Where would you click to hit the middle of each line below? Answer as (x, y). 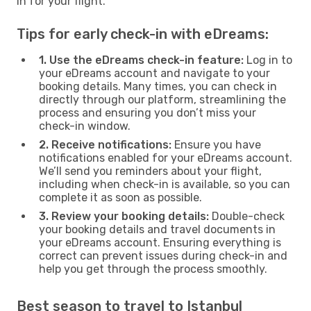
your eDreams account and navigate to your (154, 73)
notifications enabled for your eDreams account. (166, 158)
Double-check (247, 216)
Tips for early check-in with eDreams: (143, 34)
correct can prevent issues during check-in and (163, 255)
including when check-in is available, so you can (165, 184)
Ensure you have (216, 144)
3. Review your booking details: (124, 216)
